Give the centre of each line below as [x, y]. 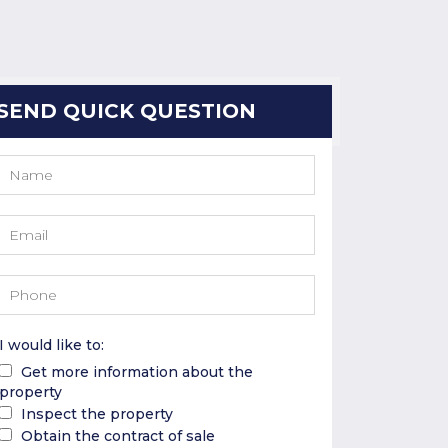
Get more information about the [136, 372]
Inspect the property [96, 414]
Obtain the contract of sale [117, 436]
